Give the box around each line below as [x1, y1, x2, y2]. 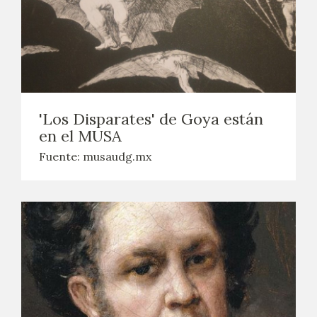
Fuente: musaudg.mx [39, 149, 151, 163]
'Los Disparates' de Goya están [39, 109, 263, 129]
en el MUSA [39, 126, 122, 146]
